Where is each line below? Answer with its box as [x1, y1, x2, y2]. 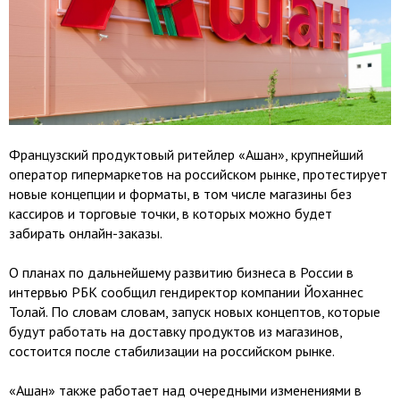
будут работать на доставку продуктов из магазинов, [9, 322, 342, 341]
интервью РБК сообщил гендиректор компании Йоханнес [9, 283, 363, 302]
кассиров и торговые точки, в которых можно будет [9, 204, 332, 223]
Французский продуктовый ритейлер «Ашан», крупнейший [9, 146, 363, 164]
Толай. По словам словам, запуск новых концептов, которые [9, 303, 380, 321]
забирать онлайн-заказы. [9, 224, 165, 243]
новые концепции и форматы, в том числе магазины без [9, 185, 352, 204]
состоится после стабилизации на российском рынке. [9, 342, 337, 361]
